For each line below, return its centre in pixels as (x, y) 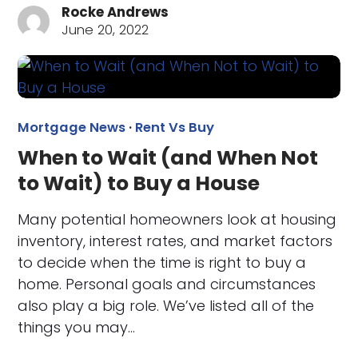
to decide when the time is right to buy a (162, 263)
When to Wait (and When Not (168, 158)
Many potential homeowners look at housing (177, 220)
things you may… (77, 328)
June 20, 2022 (105, 30)
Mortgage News (72, 128)
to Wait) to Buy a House (139, 184)
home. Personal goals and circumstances (167, 284)
